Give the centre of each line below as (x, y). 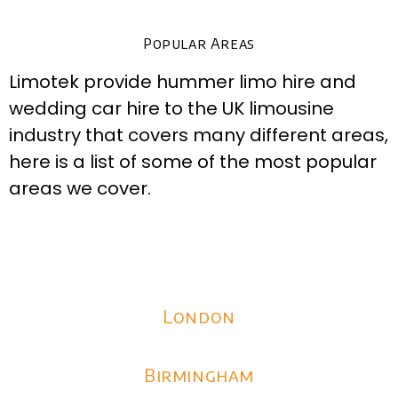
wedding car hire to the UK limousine (171, 108)
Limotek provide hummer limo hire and (183, 81)
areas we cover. (80, 188)
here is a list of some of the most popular (193, 161)
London (199, 316)
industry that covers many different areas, (199, 135)
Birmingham (199, 374)
